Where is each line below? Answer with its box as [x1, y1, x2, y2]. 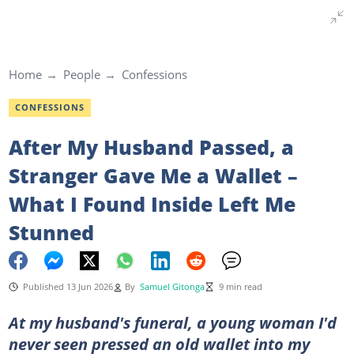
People [62, 66, 100, 82]
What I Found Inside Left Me [8, 190, 296, 217]
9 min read [218, 281, 262, 292]
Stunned [8, 218, 94, 246]
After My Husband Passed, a [8, 133, 294, 160]
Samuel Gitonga [139, 281, 205, 292]
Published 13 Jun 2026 [22, 281, 113, 292]
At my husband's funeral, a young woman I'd [8, 311, 337, 333]
